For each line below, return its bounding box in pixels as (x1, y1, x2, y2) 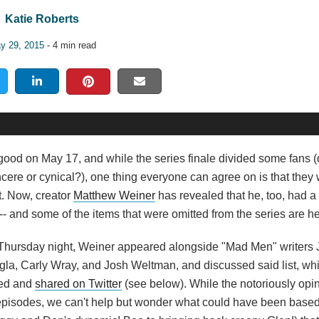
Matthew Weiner (73, 189, 155, 202)
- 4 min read (44, 40, 96, 51)
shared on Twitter (35, 277, 122, 290)
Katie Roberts (5, 13, 79, 25)
